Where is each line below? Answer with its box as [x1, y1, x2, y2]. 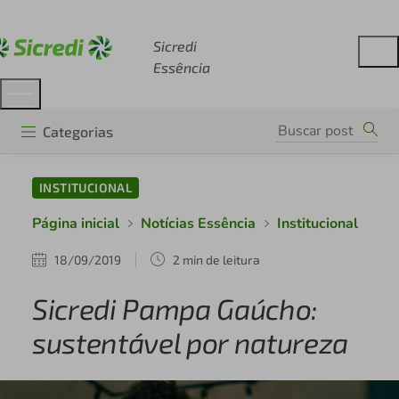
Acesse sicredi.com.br [36, 9, 183, 27]
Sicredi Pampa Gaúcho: [31, 291, 319, 326]
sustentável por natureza [31, 325, 349, 360]
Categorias [43, 122, 113, 140]
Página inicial [31, 214, 119, 234]
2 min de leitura [172, 251, 260, 267]
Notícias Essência [140, 214, 256, 234]
